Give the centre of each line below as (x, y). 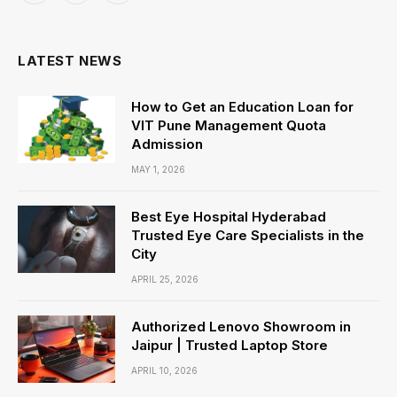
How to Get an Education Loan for (242, 107)
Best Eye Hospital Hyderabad (229, 217)
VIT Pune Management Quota (229, 125)
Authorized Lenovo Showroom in (241, 327)
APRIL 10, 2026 (164, 370)
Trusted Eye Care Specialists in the (248, 235)
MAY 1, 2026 (158, 169)
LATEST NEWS (70, 61)
